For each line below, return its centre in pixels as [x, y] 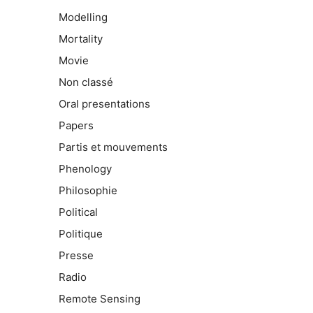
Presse [76, 256]
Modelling [83, 17]
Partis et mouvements [113, 147]
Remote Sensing [99, 299]
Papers [76, 126]
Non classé [86, 82]
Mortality [80, 39]
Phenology [85, 169]
